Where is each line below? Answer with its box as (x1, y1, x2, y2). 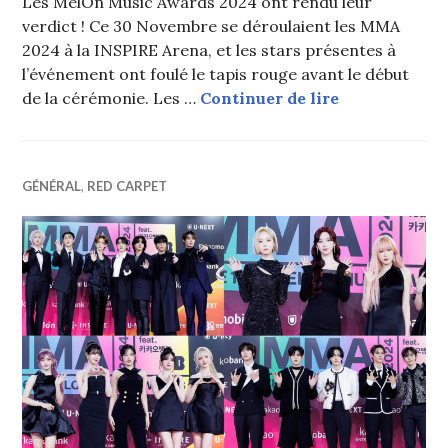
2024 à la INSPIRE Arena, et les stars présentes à (22, 40, 397, 61)
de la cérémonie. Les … (22, 88, 201, 109)
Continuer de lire (200, 88, 340, 109)
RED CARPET (87, 178, 168, 195)
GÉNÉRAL (22, 178, 82, 195)
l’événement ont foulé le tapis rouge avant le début (22, 64, 410, 85)
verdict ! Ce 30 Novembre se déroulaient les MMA (22, 16, 401, 37)
